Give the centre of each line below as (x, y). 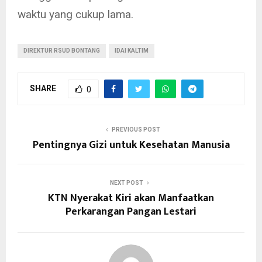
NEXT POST (126, 183)
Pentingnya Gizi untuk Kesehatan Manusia (131, 145)
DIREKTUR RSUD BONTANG (62, 51)
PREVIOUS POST (136, 130)
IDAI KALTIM (132, 51)
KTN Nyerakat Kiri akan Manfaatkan (131, 199)
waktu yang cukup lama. (75, 15)
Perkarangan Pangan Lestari (131, 212)
